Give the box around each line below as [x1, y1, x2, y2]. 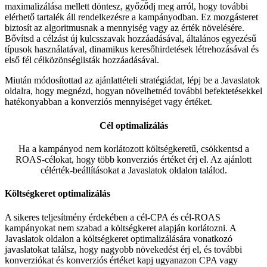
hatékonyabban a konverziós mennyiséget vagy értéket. [5, 97, 212, 107]
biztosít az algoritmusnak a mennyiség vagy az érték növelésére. [5, 23, 244, 33]
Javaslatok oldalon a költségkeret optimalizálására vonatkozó [5, 233, 232, 244]
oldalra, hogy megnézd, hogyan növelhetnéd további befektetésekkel [5, 86, 262, 97]
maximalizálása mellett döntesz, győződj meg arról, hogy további [5, 1, 248, 12]
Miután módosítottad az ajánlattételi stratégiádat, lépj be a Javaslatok [5, 75, 260, 86]
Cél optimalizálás [99, 120, 168, 131]
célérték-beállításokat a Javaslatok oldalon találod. [40, 165, 227, 175]
